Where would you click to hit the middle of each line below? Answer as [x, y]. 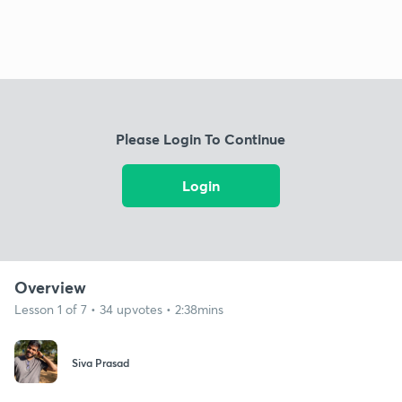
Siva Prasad [100, 363]
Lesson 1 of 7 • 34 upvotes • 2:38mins [119, 309]
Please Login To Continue [201, 139]
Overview [50, 287]
